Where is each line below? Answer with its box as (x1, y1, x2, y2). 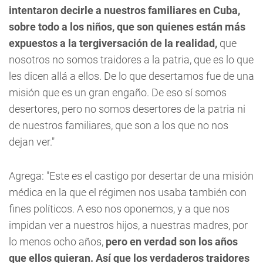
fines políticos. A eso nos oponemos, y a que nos (9, 203, 230, 215)
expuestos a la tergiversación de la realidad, (9, 37, 217, 49)
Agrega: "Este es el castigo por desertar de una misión (9, 170, 254, 182)
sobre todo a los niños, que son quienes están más (9, 21, 245, 33)
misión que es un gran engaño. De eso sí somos (9, 86, 227, 99)
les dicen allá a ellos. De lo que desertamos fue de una (9, 70, 254, 82)
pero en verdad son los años (106, 235, 238, 248)
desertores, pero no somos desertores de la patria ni (9, 103, 245, 115)
